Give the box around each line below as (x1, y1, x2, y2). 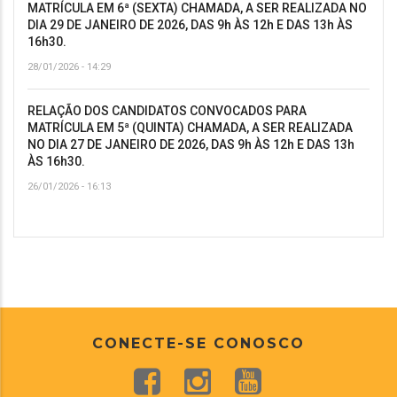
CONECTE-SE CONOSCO (92, 334, 305, 352)
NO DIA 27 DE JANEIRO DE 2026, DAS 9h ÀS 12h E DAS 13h (27, 136, 354, 152)
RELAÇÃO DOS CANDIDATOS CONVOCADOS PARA (27, 103, 307, 118)
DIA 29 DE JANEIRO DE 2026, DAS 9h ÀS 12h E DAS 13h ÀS (27, 17, 353, 32)
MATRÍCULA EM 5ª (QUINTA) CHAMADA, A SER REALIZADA (27, 120, 353, 135)
